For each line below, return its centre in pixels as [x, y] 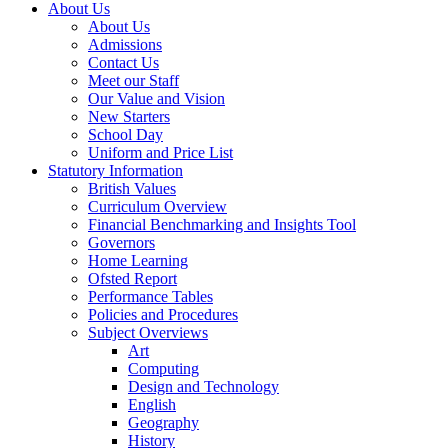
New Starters [129, 116]
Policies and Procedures [163, 314]
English [152, 404]
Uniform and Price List [160, 152]
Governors [121, 242]
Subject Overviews [148, 332]
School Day [125, 134]
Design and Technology [203, 386]
